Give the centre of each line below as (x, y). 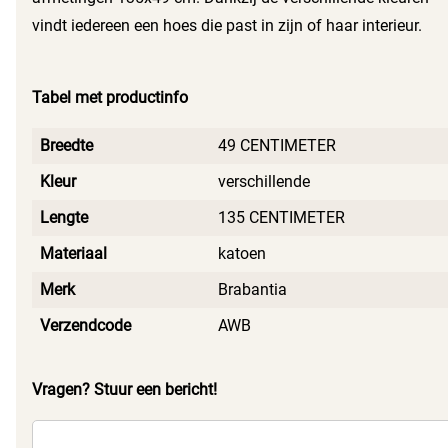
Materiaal (73, 254)
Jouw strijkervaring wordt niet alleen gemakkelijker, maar (231, 54)
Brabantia (252, 290)
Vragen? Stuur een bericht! (124, 390)
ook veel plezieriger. (100, 82)
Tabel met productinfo (110, 98)
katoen (242, 254)
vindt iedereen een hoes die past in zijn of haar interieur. (227, 26)
